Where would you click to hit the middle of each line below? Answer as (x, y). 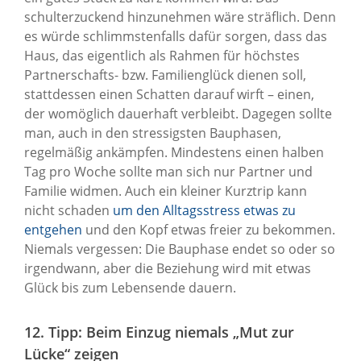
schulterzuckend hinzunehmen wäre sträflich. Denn (180, 17)
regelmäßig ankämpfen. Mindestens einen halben (174, 152)
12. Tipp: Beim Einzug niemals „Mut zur (159, 332)
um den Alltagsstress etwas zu (204, 210)
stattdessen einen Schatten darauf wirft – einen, (169, 94)
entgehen (53, 229)
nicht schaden (68, 210)
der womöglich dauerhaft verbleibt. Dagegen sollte (178, 113)
